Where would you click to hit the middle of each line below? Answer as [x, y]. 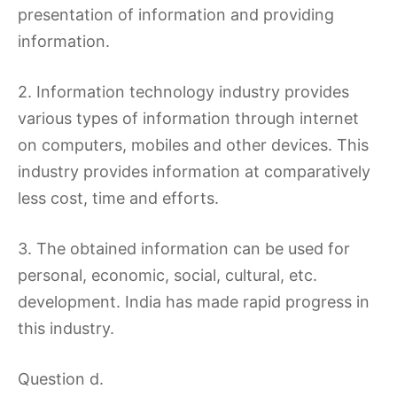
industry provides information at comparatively [194, 171]
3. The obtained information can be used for [184, 249]
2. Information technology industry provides [183, 92]
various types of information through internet [188, 118]
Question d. [61, 379]
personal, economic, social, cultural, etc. [167, 275]
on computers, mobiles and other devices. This [193, 145]
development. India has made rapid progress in [194, 302]
